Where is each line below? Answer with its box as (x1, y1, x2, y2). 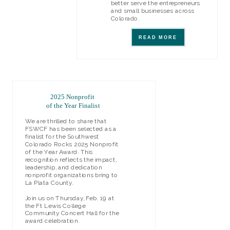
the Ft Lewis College (25, 202, 86, 209)
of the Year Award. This (25, 148, 93, 156)
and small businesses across (110, 7, 195, 15)
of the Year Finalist (46, 102, 100, 109)
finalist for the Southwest (25, 133, 99, 141)
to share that (67, 118, 107, 125)
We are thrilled (25, 118, 68, 125)
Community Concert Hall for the (25, 209, 119, 217)
